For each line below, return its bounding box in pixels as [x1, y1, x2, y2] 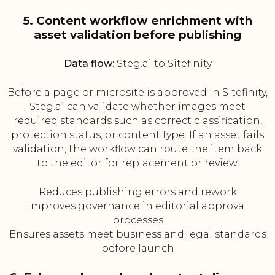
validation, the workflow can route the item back [13, 143, 262, 155]
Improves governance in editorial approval [28, 200, 247, 212]
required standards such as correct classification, [13, 115, 262, 127]
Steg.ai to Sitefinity [114, 58, 212, 70]
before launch [101, 242, 174, 255]
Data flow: [63, 58, 114, 70]
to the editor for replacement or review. [36, 157, 239, 169]
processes [112, 214, 163, 227]
